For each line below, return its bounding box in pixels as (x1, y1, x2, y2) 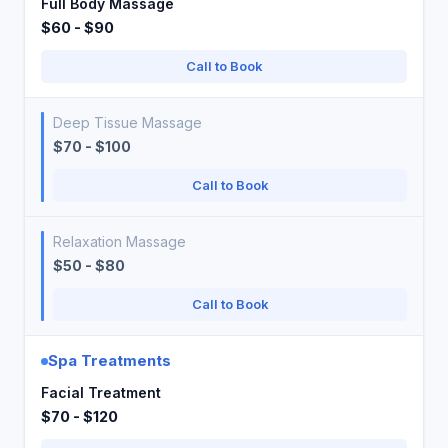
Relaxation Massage (53, 233, 186, 250)
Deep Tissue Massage (53, 114, 202, 131)
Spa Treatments (48, 351, 171, 370)
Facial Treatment (41, 384, 161, 401)
